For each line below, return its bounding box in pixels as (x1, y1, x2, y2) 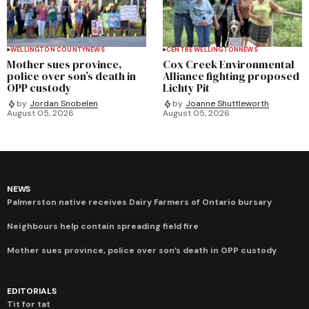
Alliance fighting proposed (163, 68, 299, 83)
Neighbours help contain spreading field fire (7, 220, 199, 232)
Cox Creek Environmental (163, 56, 295, 72)
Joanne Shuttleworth (186, 98, 269, 110)
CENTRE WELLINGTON (166, 45, 239, 54)
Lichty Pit (163, 79, 210, 95)
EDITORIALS (7, 285, 57, 297)
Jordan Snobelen (30, 98, 98, 110)
